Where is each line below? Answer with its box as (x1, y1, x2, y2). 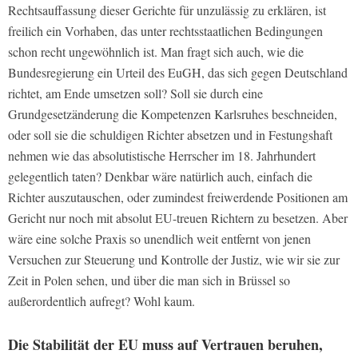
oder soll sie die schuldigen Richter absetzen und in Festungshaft (8, 125, 332, 143)
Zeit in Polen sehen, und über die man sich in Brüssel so (8, 271, 290, 288)
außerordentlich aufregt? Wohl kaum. (8, 292, 195, 309)
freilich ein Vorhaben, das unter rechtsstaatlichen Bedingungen (8, 22, 323, 39)
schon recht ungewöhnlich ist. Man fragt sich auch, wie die (8, 42, 304, 60)
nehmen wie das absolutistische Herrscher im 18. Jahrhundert (8, 146, 316, 164)
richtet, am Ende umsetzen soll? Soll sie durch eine (8, 84, 263, 101)
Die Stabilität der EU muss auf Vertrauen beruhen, (8, 333, 323, 355)
